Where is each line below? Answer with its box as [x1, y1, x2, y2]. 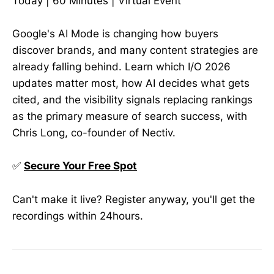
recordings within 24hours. [12, 209, 143, 222]
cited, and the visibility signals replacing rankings [12, 94, 253, 106]
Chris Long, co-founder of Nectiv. [12, 127, 176, 139]
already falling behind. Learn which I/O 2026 [12, 61, 231, 73]
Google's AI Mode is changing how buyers [12, 28, 218, 40]
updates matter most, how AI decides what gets [12, 77, 250, 90]
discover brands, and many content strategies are [12, 44, 258, 57]
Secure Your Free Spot [24, 160, 137, 172]
